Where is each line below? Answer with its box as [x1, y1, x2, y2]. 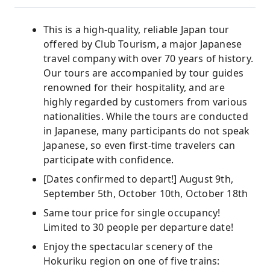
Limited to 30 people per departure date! [43, 221, 234, 234]
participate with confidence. [43, 153, 174, 166]
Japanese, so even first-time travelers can [43, 139, 236, 152]
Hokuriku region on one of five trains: [43, 254, 220, 268]
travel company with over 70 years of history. [43, 52, 254, 65]
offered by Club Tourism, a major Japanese [43, 37, 242, 51]
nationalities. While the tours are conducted [43, 110, 248, 123]
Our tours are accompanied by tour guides [43, 66, 244, 80]
